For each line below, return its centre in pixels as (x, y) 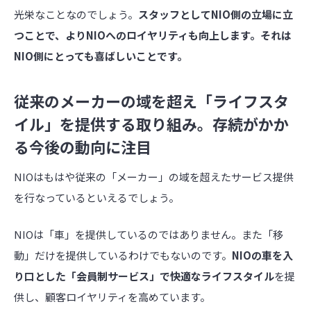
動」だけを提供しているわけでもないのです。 (123, 255)
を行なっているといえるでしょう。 (96, 198)
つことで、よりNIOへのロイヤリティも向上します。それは (153, 35)
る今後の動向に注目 (83, 146)
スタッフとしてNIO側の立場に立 (216, 15)
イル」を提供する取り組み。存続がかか (151, 123)
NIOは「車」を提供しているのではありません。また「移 (149, 234)
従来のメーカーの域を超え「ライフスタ (151, 100)
